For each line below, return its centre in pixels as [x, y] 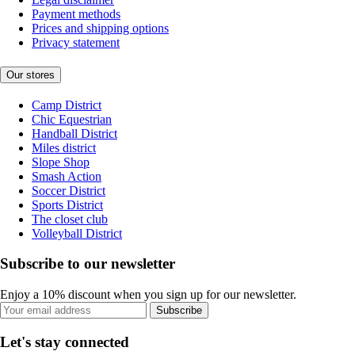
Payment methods [76, 14]
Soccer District [69, 190]
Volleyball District [77, 233]
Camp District [67, 105]
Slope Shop [61, 162]
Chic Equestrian [72, 119]
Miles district [64, 147]
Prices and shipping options [100, 29]
